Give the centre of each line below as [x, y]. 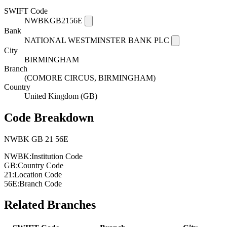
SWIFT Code [26, 11]
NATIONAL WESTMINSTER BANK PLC [97, 40]
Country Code [41, 165]
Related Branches [50, 205]
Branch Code [41, 183]
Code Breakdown [49, 117]
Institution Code [57, 156]
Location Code [38, 174]
